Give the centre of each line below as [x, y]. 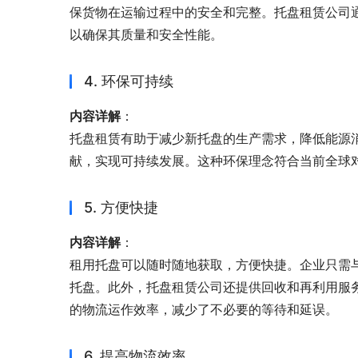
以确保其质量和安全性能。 [146, 35]
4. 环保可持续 [129, 82]
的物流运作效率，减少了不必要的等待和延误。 [204, 310]
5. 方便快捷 [121, 208]
